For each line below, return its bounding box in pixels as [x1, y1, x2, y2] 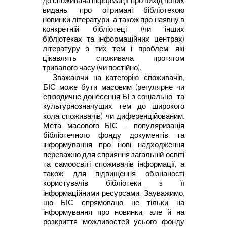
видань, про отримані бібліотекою [43, 5, 184, 14]
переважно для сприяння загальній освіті [43, 149, 184, 159]
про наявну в [140, 15, 185, 24]
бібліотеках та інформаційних [43, 34, 154, 43]
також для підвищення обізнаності [43, 169, 184, 178]
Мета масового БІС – [43, 121, 134, 130]
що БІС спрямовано [43, 198, 131, 207]
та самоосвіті [43, 159, 95, 168]
